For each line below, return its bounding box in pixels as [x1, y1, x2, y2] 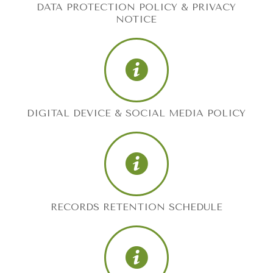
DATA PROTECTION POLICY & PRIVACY [37, 1, 236, 13]
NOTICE [116, 13, 157, 25]
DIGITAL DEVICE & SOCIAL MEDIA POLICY [27, 107, 246, 119]
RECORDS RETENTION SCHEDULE [50, 201, 222, 213]
